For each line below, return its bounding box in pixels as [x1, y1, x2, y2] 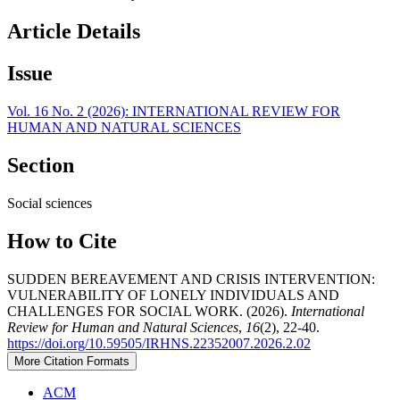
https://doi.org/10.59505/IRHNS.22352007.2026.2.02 [7, 335, 311, 351]
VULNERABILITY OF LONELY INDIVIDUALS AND [7, 287, 339, 303]
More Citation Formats [14, 354, 129, 368]
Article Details [7, 20, 140, 44]
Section [7, 153, 74, 177]
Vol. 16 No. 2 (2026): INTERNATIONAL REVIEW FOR [7, 103, 340, 119]
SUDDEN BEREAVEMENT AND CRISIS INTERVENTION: [7, 271, 375, 287]
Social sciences [7, 195, 92, 211]
